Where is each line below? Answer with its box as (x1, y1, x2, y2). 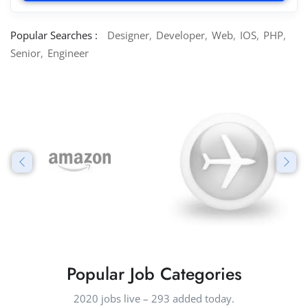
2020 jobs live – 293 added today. (74, 291, 234, 306)
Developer (156, 28, 205, 43)
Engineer (47, 46, 89, 60)
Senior (10, 46, 41, 60)
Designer (107, 28, 149, 43)
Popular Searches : (10, 28, 98, 43)
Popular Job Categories (66, 261, 242, 287)
